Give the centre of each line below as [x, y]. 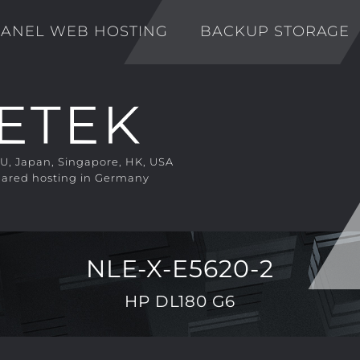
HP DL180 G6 [180, 302]
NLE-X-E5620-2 [180, 269]
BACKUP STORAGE [275, 31]
